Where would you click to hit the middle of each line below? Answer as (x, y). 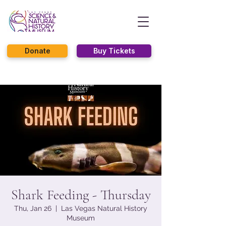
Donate (37, 51)
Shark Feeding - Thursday (81, 195)
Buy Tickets (114, 51)
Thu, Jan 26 (33, 208)
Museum (81, 218)
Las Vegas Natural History (104, 208)
